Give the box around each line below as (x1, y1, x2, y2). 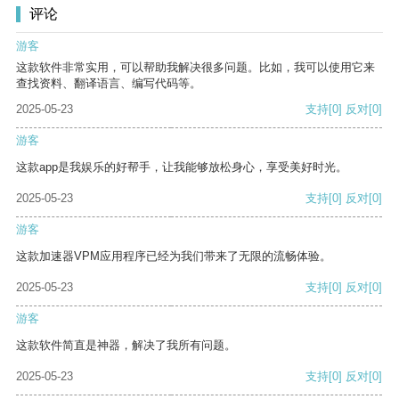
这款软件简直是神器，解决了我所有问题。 (16, 338, 236, 353)
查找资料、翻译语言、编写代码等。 (16, 77, 201, 91)
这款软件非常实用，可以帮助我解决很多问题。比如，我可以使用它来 (16, 61, 375, 75)
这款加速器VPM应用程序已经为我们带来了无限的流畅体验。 (16, 249, 331, 264)
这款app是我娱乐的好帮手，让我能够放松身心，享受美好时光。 (16, 160, 347, 175)
